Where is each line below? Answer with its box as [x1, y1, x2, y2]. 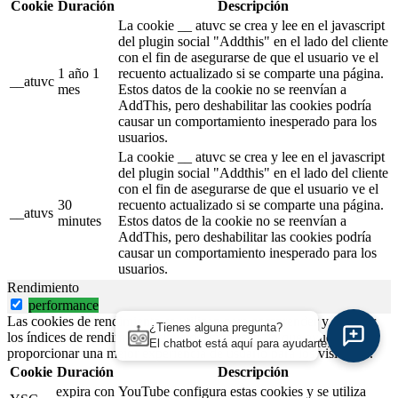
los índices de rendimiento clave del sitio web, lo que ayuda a [7, 329, 349, 345]
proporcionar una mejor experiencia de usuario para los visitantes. [7, 345, 373, 361]
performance [28, 297, 99, 313]
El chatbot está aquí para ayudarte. [149, 337, 330, 350]
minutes [58, 212, 101, 228]
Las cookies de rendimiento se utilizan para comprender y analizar [7, 313, 376, 329]
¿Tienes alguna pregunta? [149, 321, 283, 334]
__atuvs [10, 204, 53, 220]
